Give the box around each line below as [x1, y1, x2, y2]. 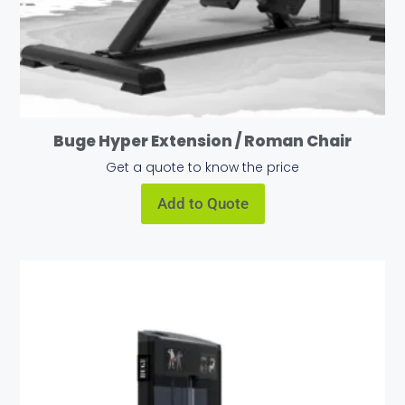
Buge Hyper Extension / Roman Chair [53, 130, 352, 152]
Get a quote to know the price [106, 157, 299, 176]
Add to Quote [156, 193, 249, 212]
